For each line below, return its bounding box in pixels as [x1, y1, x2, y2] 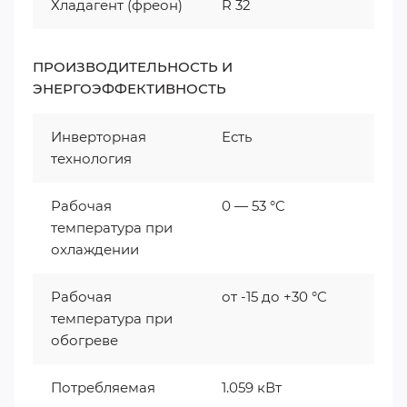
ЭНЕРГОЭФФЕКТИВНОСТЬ [33, 80, 226, 97]
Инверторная [51, 128, 146, 145]
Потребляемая [51, 379, 155, 396]
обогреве [51, 332, 118, 349]
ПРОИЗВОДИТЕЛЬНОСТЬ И [33, 58, 233, 75]
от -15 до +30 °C [222, 288, 327, 305]
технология [51, 150, 132, 167]
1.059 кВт [222, 379, 282, 396]
